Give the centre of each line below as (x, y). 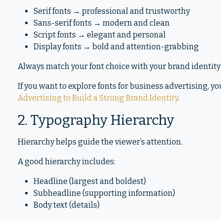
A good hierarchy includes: (67, 162)
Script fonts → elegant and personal (100, 35)
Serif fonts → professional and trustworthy (112, 11)
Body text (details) (67, 205)
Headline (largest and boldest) (90, 181)
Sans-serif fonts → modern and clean (102, 23)
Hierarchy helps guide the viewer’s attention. (100, 142)
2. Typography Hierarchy (96, 120)
